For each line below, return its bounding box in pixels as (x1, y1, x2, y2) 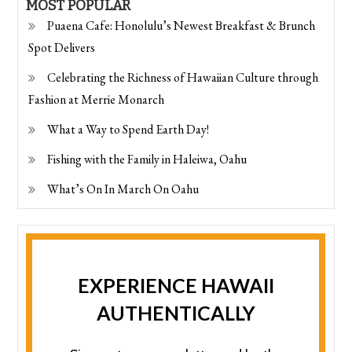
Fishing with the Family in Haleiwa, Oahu (47, 150, 247, 167)
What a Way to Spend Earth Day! (47, 120, 210, 137)
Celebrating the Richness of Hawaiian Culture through (47, 68, 319, 86)
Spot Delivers (28, 38, 96, 56)
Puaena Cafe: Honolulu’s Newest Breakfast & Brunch (47, 16, 316, 34)
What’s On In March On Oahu (47, 180, 200, 197)
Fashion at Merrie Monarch (28, 90, 165, 108)
